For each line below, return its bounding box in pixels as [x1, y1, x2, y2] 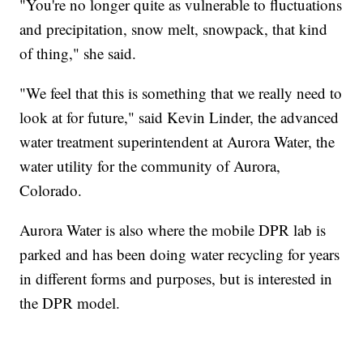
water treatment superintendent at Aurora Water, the [19, 130, 335, 152]
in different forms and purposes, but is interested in [19, 267, 333, 288]
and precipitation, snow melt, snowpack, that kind [19, 18, 328, 39]
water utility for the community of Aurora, [19, 155, 281, 176]
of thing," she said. [19, 42, 137, 63]
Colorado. [19, 179, 83, 200]
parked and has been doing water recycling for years [19, 243, 340, 264]
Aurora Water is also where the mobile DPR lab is [19, 219, 327, 240]
